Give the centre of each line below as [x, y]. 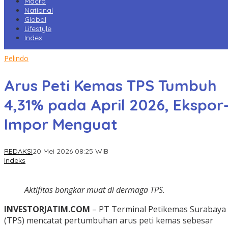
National [39, 10]
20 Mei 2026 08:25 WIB [70, 151]
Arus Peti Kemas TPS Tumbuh [110, 86]
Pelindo [16, 59]
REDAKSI [18, 151]
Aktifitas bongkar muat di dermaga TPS [94, 190]
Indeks [15, 161]
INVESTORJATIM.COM [47, 209]
